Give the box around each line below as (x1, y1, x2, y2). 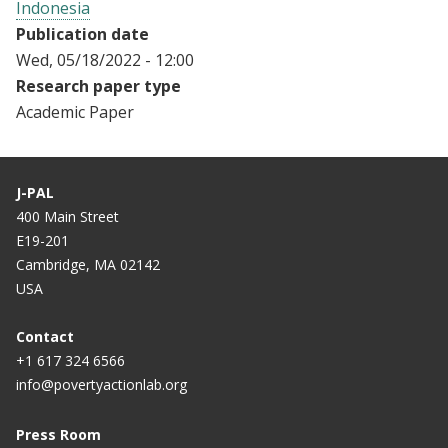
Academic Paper (16, 101, 134, 124)
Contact (16, 327, 74, 347)
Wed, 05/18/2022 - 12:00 (16, 49, 194, 72)
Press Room (16, 425, 101, 445)
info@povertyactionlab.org (16, 375, 187, 395)
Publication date (16, 23, 149, 46)
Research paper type (16, 75, 181, 98)
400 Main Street (16, 207, 119, 227)
